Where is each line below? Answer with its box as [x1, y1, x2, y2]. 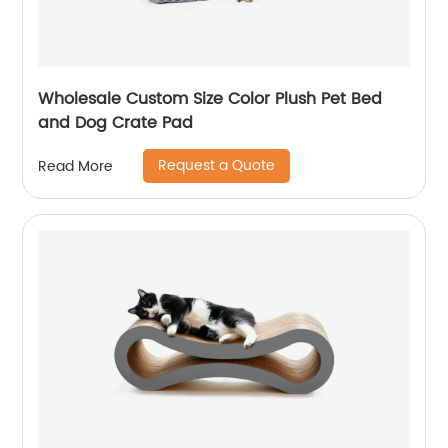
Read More [38, 154, 114, 178]
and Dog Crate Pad [38, 110, 194, 136]
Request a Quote [158, 154, 276, 177]
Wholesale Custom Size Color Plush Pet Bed [38, 86, 383, 112]
